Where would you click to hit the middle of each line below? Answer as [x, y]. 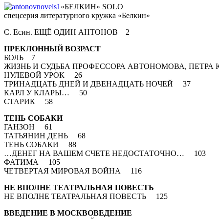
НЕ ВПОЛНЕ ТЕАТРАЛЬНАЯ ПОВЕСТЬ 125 [86, 196]
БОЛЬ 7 [20, 57]
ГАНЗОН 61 [28, 127]
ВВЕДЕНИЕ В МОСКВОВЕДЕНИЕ [68, 213]
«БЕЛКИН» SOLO [92, 6]
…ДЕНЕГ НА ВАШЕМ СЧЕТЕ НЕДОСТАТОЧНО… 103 [105, 153]
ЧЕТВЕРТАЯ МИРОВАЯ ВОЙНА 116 [73, 171]
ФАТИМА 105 [32, 162]
